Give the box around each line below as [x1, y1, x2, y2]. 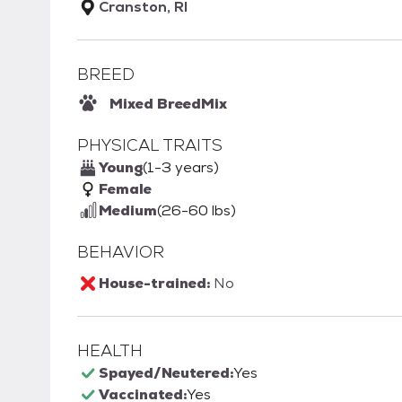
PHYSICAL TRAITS [77, 135, 223, 156]
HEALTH [77, 340, 143, 362]
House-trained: [99, 274, 214, 293]
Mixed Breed [109, 94, 201, 114]
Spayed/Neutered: [99, 363, 233, 383]
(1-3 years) [143, 158, 219, 178]
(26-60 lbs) [157, 201, 236, 221]
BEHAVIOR [77, 241, 164, 263]
